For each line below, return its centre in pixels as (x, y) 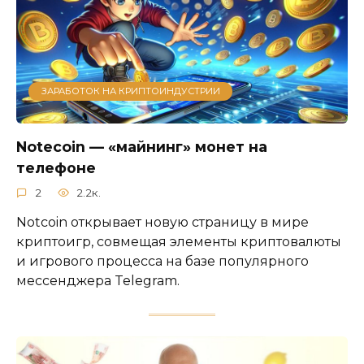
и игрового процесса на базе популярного (162, 261)
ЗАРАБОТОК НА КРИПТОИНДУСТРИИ (130, 91)
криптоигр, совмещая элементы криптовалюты (179, 241)
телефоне (56, 168)
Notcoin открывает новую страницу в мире (162, 222)
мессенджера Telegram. (98, 280)
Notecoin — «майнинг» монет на (142, 147)
